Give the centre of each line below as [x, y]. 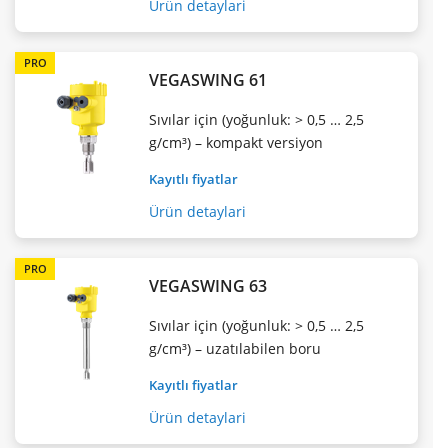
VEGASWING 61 [208, 79]
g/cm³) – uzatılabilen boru [235, 348]
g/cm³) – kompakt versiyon [236, 142]
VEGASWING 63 [208, 285]
